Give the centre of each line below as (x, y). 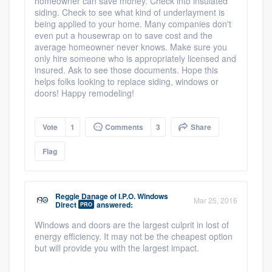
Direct (66, 204)
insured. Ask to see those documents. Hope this (126, 70)
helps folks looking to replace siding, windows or (127, 81)
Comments (123, 127)
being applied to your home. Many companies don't (133, 23)
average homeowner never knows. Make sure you (131, 46)
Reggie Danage (82, 196)
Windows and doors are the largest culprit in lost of (132, 224)
